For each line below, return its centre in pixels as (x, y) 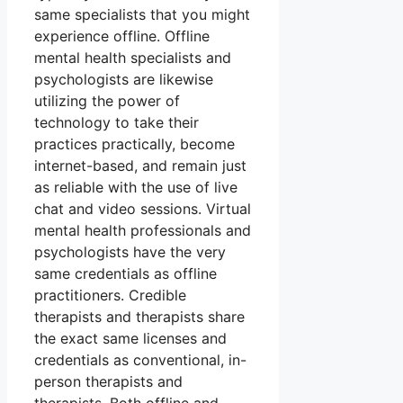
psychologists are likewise (124, 80)
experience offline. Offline (122, 36)
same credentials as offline (125, 274)
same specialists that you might (142, 15)
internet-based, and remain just (140, 166)
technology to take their (116, 123)
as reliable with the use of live (136, 188)
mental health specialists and (133, 58)
